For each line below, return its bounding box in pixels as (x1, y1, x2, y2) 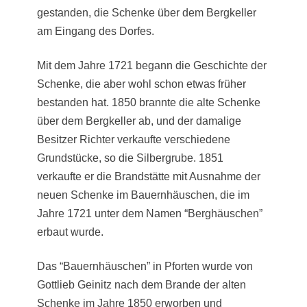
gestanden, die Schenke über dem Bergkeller (37, 6, 256, 19)
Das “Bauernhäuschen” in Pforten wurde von (37, 260, 253, 272)
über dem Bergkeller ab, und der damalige (37, 114, 241, 127)
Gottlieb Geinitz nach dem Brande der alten (37, 278, 246, 291)
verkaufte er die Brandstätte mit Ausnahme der (37, 170, 260, 182)
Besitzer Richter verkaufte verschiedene (37, 133, 230, 145)
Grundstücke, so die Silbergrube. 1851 (37, 151, 223, 164)
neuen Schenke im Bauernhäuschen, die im (37, 188, 249, 201)
